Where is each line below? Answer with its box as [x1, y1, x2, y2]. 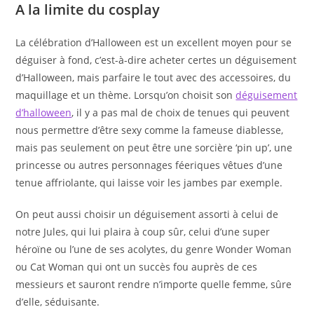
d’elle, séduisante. [15, 295, 100, 309]
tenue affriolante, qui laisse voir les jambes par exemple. [15, 176, 283, 190]
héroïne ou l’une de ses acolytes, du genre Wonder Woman [15, 243, 292, 257]
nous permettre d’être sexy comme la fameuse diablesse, [15, 123, 284, 137]
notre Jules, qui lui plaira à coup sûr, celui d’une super [15, 225, 271, 239]
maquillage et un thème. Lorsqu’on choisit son [15, 88, 236, 102]
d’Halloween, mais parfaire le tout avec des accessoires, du [15, 71, 292, 85]
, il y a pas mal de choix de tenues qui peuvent [71, 106, 290, 120]
